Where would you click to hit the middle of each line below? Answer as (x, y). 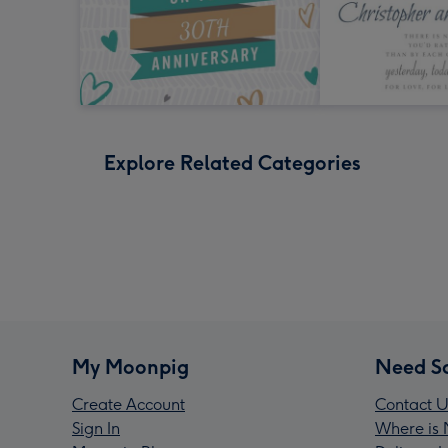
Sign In (96, 429)
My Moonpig (130, 367)
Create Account (128, 405)
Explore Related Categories (232, 163)
